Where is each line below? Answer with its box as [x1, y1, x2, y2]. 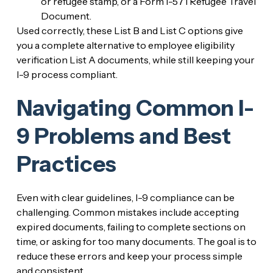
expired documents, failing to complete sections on [16, 220, 246, 233]
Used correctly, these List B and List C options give [16, 24, 243, 37]
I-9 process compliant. [16, 68, 118, 80]
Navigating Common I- [16, 94, 254, 121]
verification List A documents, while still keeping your [16, 53, 255, 66]
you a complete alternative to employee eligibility [16, 38, 235, 51]
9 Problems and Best [16, 122, 231, 149]
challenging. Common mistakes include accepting [16, 205, 239, 218]
